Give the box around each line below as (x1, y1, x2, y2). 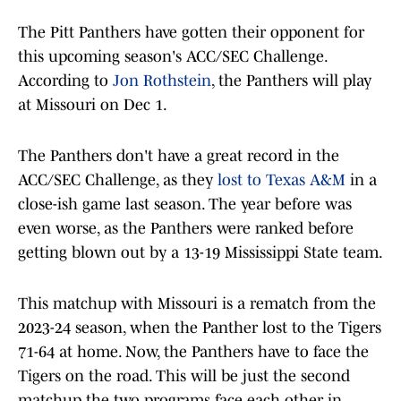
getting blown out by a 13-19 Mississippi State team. (18, 243, 383, 262)
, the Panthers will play (211, 72, 371, 90)
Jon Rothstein (113, 72, 211, 90)
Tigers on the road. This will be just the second (18, 367, 350, 386)
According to (18, 72, 113, 90)
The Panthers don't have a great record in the (18, 147, 339, 166)
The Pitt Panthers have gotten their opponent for (18, 23, 364, 42)
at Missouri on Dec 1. (18, 96, 167, 115)
